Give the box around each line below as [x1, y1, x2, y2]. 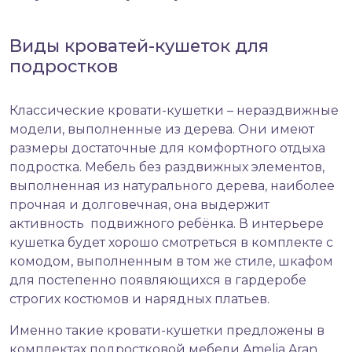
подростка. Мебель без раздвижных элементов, [9, 159, 324, 175]
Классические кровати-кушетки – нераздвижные [9, 103, 339, 119]
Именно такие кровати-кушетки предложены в [9, 323, 324, 339]
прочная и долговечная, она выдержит [9, 197, 269, 213]
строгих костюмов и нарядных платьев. [9, 291, 269, 307]
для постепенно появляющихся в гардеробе [9, 273, 306, 288]
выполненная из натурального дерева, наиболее [9, 178, 335, 194]
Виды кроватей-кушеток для [9, 35, 269, 57]
